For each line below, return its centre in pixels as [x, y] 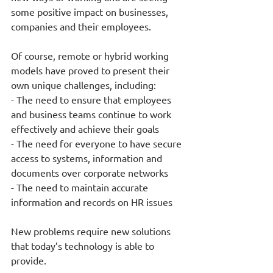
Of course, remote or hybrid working [91, 55]
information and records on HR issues [92, 201]
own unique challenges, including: [85, 84]
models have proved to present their [91, 70]
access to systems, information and [88, 158]
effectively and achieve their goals [85, 128]
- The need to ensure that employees [92, 99]
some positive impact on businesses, [91, 11]
